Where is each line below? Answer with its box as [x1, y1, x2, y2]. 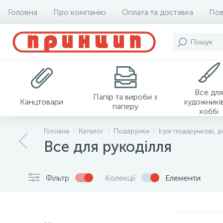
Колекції [105, 173, 135, 183]
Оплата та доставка [122, 7, 193, 17]
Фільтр [46, 173, 69, 183]
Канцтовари [20, 97, 63, 107]
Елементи [165, 173, 201, 183]
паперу [112, 102, 138, 111]
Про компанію [53, 7, 106, 17]
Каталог [79, 127, 104, 135]
